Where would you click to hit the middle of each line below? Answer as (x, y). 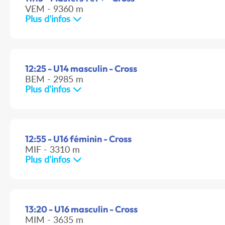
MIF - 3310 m (52, 149)
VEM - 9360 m (54, 9)
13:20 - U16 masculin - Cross (81, 209)
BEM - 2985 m (54, 79)
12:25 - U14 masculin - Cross (81, 69)
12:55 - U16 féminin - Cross (78, 139)
